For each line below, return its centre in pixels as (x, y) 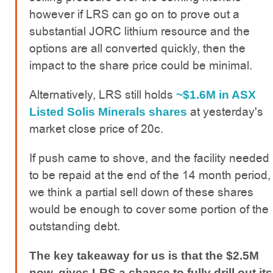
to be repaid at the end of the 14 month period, (150, 175)
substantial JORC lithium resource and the (140, 32)
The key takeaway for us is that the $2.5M (144, 256)
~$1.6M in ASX (216, 95)
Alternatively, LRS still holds (103, 95)
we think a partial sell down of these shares (141, 193)
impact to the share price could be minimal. (141, 66)
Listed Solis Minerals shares (108, 112)
